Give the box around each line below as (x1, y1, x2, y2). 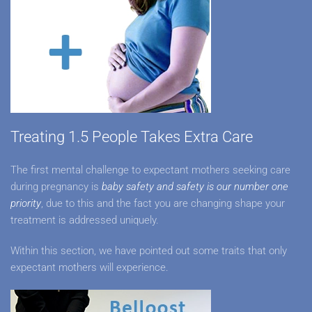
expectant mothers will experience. (10, 261, 171, 274)
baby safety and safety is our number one (102, 180, 288, 193)
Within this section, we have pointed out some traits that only (10, 244, 287, 257)
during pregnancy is (10, 180, 102, 193)
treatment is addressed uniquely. (10, 214, 159, 226)
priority (10, 197, 41, 210)
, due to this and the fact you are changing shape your (41, 197, 285, 210)
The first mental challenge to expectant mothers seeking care (10, 164, 290, 176)
